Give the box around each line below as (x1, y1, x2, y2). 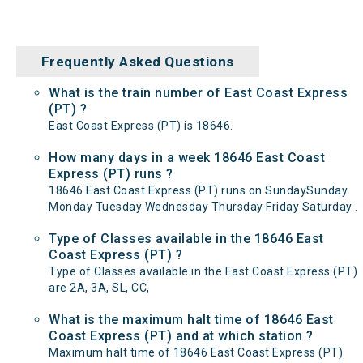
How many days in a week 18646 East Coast (49, 150, 325, 165)
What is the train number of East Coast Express (49, 85, 348, 100)
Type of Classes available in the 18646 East (49, 231, 324, 246)
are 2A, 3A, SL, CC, (49, 281, 150, 294)
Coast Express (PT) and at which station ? (49, 328, 314, 344)
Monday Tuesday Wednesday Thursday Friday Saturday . (49, 200, 358, 213)
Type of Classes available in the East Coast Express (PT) (49, 265, 357, 278)
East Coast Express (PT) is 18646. (49, 119, 233, 132)
